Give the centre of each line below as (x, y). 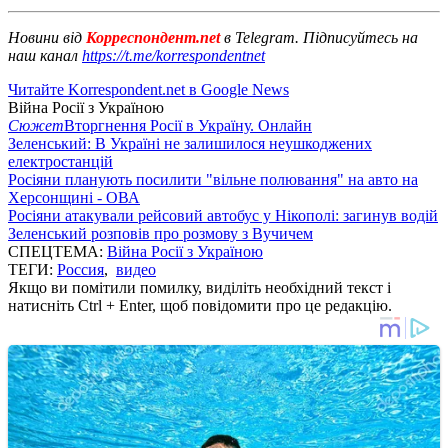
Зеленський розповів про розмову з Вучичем (160, 233)
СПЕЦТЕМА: (57, 251)
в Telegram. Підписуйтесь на (321, 37)
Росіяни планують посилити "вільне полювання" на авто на (213, 179)
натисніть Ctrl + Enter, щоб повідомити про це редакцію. (200, 305)
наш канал (45, 55)
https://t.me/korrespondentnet (173, 55)
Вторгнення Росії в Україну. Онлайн (188, 125)
